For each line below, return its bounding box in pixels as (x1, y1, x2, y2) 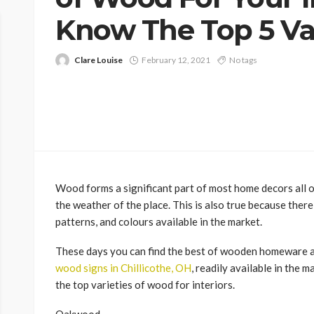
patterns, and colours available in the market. (55, 215, 262, 228)
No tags (229, 54, 257, 65)
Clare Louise (74, 54, 123, 65)
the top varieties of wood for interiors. (55, 278, 235, 292)
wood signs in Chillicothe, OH (55, 261, 191, 275)
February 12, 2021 (142, 54, 210, 65)
